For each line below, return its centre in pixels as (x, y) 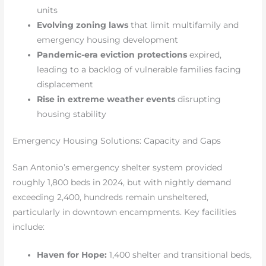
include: (29, 227)
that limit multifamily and (184, 25)
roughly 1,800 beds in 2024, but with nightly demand (122, 183)
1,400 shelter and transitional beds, (180, 255)
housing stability (72, 114)
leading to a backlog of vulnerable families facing (139, 69)
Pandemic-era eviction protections (112, 54)
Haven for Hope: (72, 255)
